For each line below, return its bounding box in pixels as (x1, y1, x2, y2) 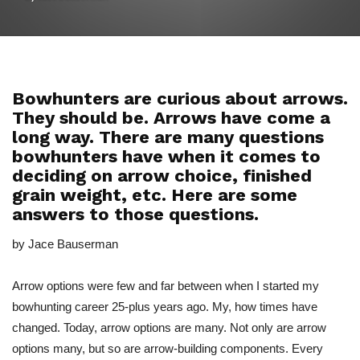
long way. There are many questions (12, 127, 324, 147)
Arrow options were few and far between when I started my (12, 279, 319, 292)
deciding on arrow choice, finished (12, 166, 312, 186)
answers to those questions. (12, 204, 259, 224)
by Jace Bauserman (12, 237, 118, 251)
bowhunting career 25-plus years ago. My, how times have (12, 300, 317, 313)
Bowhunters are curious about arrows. (12, 88, 348, 108)
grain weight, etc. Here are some (12, 185, 297, 205)
